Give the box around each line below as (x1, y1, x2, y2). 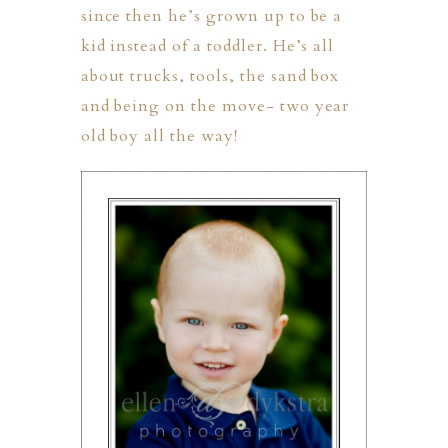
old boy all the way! (80, 124, 238, 147)
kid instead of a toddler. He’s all (80, 34, 335, 57)
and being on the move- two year (80, 94, 350, 117)
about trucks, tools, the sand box (80, 64, 340, 87)
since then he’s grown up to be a (80, 4, 343, 27)
